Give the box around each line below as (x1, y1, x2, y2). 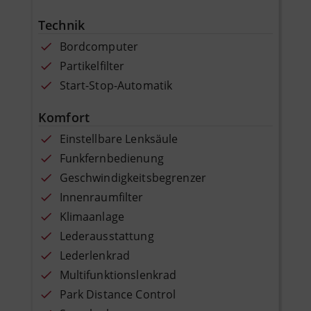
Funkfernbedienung (59, 150, 164, 166)
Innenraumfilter (59, 189, 144, 205)
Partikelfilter (59, 58, 125, 74)
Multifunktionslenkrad (59, 267, 177, 283)
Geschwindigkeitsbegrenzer (59, 169, 207, 185)
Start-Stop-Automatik (59, 77, 173, 93)
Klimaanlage (59, 208, 125, 224)
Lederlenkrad (59, 247, 131, 263)
